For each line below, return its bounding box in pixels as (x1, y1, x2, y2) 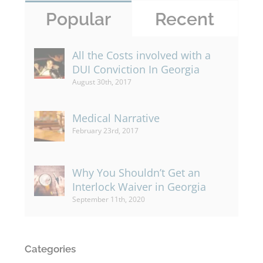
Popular (45, 9, 111, 30)
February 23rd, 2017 (72, 126, 139, 136)
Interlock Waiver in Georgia (72, 180, 206, 194)
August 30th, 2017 (72, 77, 131, 87)
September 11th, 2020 (72, 194, 145, 205)
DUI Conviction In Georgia (72, 62, 200, 77)
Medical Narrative (72, 111, 160, 126)
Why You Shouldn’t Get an (72, 166, 200, 180)
